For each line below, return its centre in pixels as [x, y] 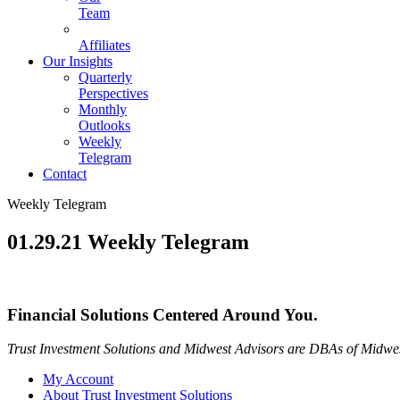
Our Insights [78, 61]
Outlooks [104, 125]
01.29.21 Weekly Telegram [128, 242]
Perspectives [113, 93]
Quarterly [105, 77]
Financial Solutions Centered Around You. [162, 314]
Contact [65, 174]
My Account [78, 379]
